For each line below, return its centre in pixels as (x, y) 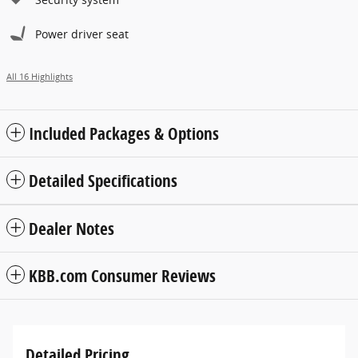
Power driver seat (82, 34)
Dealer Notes (72, 229)
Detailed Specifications (103, 181)
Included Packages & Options (124, 134)
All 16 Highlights (40, 77)
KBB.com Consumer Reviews (122, 276)
